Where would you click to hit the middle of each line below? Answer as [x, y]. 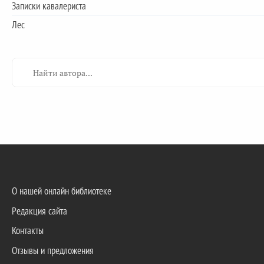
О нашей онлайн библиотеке [62, 191]
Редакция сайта [39, 211]
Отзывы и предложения [53, 251]
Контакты [28, 231]
